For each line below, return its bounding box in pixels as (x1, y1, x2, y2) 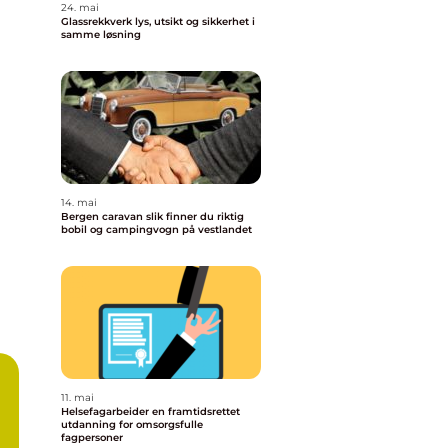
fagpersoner (61, 431, 123, 444)
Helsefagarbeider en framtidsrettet (61, 405, 152, 418)
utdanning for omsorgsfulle (61, 418, 203, 431)
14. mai (61, 196, 97, 209)
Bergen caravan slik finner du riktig (61, 210, 146, 223)
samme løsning (61, 28, 141, 41)
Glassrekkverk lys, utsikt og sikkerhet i (61, 15, 135, 28)
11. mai (61, 391, 94, 404)
